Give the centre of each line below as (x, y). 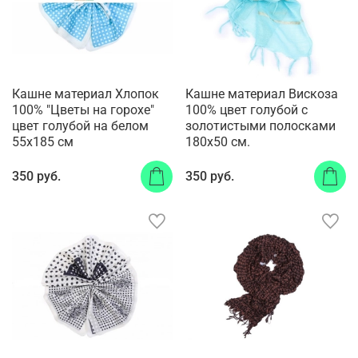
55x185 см (43, 142)
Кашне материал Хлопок (86, 94)
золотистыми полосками (261, 126)
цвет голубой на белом (80, 126)
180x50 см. (218, 142)
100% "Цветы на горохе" (83, 110)
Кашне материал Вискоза (262, 94)
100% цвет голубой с (247, 110)
